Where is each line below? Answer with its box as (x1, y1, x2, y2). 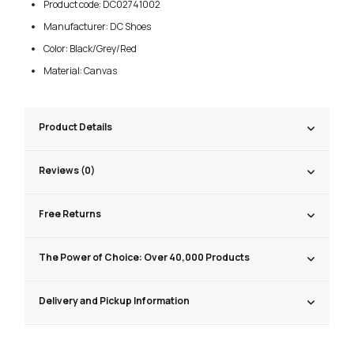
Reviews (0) (39, 164, 96, 178)
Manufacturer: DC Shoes (43, 19, 152, 33)
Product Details (39, 120, 113, 134)
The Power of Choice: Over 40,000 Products (39, 250, 250, 265)
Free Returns (39, 207, 102, 221)
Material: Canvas (43, 63, 118, 77)
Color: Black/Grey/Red (43, 41, 137, 55)
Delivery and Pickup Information (39, 294, 190, 308)
